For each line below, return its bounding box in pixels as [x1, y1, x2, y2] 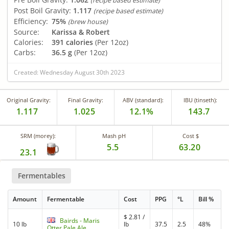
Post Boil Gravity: [14, 5, 71, 15]
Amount [13, 195, 37, 204]
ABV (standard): [122, 96, 164, 104]
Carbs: [14, 47, 36, 57]
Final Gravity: [68, 96, 103, 104]
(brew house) [68, 17, 108, 26]
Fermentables [17, 170, 65, 180]
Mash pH [102, 131, 126, 140]
